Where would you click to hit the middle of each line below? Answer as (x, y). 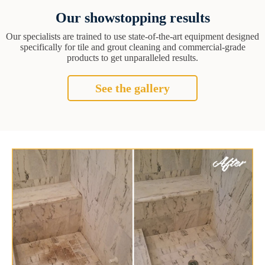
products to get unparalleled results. (132, 57)
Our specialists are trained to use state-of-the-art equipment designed (132, 36)
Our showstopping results (132, 17)
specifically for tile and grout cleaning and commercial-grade (132, 47)
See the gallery (132, 88)
